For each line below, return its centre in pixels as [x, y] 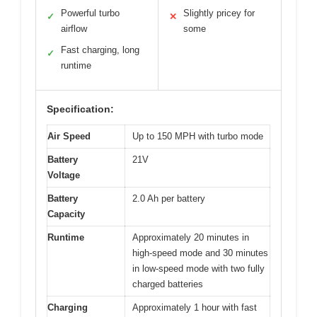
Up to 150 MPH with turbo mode [198, 136]
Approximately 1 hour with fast [195, 307]
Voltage [64, 175]
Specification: [80, 109]
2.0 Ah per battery [169, 198]
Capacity [66, 214]
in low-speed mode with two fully [198, 268]
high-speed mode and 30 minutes [200, 253]
